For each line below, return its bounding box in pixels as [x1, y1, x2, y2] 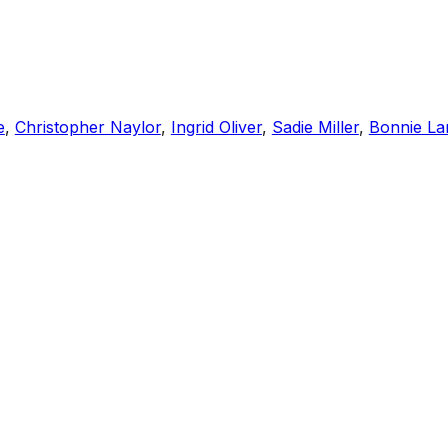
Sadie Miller [271, 117, 359, 138]
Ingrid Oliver [170, 117, 262, 138]
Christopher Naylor [14, 117, 161, 138]
